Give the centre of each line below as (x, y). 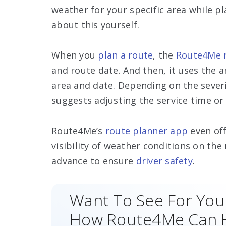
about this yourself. (95, 24)
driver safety (164, 161)
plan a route (126, 55)
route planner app (146, 130)
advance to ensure (94, 161)
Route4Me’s (78, 130)
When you (75, 55)
